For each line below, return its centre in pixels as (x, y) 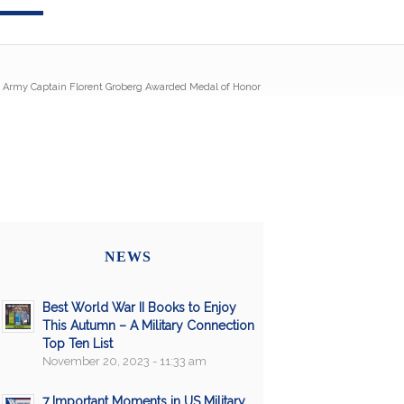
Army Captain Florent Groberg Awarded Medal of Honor (131, 87)
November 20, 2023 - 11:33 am (124, 361)
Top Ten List (77, 343)
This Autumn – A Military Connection (148, 325)
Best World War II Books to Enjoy (139, 307)
